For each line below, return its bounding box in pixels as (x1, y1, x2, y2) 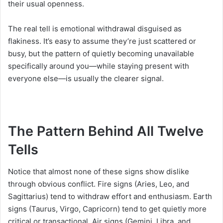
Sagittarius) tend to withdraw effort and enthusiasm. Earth (8, 192, 212, 202)
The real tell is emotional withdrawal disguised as (8, 23, 182, 33)
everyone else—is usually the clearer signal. (8, 73, 164, 83)
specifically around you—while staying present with (8, 61, 189, 71)
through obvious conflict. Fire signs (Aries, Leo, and (8, 179, 189, 189)
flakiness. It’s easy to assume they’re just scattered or (8, 36, 196, 46)
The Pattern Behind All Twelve (8, 122, 204, 139)
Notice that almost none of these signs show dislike (8, 167, 189, 177)
